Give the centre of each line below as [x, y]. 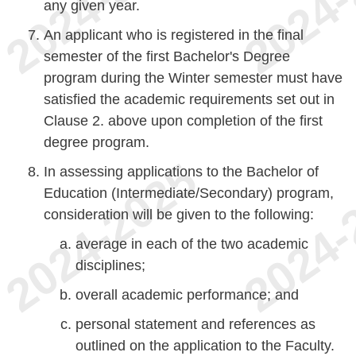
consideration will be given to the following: [179, 215]
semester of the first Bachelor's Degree [167, 56]
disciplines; [110, 265]
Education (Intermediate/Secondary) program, [189, 193]
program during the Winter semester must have [193, 78]
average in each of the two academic [192, 244]
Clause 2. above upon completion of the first [183, 121]
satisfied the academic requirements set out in [189, 99]
